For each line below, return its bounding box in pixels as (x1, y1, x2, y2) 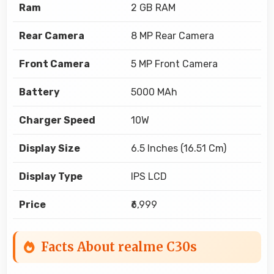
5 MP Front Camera (131, 57, 218, 70)
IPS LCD (131, 170, 167, 182)
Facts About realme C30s (41, 239, 197, 254)
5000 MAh (131, 86, 177, 98)
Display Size (19, 142, 80, 154)
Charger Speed (19, 114, 95, 126)
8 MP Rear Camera (131, 29, 214, 42)
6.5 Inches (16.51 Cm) (131, 142, 226, 154)
